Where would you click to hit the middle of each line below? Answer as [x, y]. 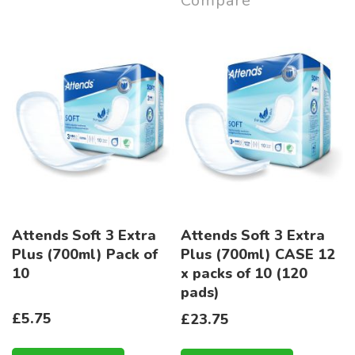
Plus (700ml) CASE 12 [258, 255]
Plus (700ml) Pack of [85, 255]
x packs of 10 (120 [244, 274]
